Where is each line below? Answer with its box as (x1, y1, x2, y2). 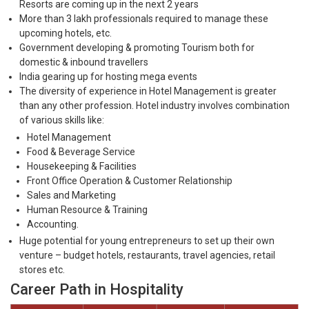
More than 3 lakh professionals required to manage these (19, 12, 268, 24)
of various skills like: (19, 114, 104, 126)
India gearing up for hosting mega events (19, 70, 197, 82)
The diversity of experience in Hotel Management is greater (19, 85, 277, 97)
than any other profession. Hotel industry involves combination (19, 99, 290, 111)
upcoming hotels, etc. (19, 27, 112, 39)
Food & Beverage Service (27, 146, 136, 157)
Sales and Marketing (27, 189, 117, 201)
